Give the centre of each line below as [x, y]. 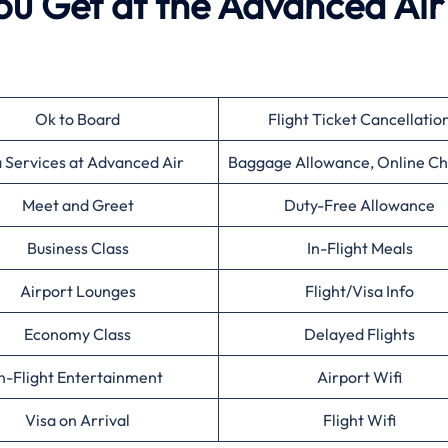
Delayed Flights [359, 334]
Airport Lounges [77, 291]
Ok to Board [77, 119]
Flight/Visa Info [359, 291]
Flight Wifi [359, 420]
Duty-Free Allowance [359, 205]
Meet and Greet [77, 205]
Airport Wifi [359, 377]
